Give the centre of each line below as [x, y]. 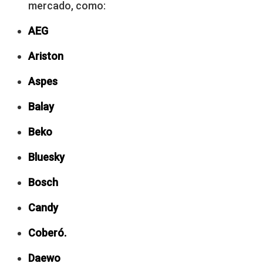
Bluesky [46, 157]
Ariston [46, 56]
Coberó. [47, 232]
